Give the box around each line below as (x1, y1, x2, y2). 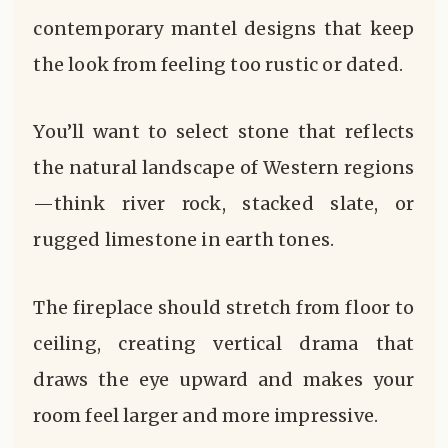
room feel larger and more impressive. (33, 403, 379, 427)
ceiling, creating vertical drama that (33, 331, 415, 355)
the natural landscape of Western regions (33, 156, 415, 180)
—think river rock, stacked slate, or (33, 192, 415, 216)
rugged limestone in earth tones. (33, 228, 335, 252)
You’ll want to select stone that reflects (33, 120, 415, 144)
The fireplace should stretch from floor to (33, 295, 415, 319)
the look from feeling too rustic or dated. (33, 52, 403, 76)
